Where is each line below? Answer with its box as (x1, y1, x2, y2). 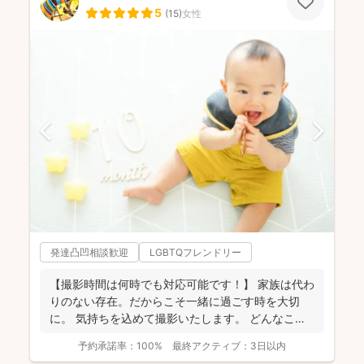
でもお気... (50, 327, 105, 342)
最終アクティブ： (172, 339, 250, 352)
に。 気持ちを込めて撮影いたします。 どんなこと (50, 310, 306, 325)
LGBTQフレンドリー (149, 245, 241, 258)
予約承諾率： (78, 339, 136, 352)
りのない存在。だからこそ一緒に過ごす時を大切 (50, 293, 300, 308)
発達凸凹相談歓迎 (50, 245, 128, 258)
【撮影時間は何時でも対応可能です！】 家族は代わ (50, 276, 314, 291)
